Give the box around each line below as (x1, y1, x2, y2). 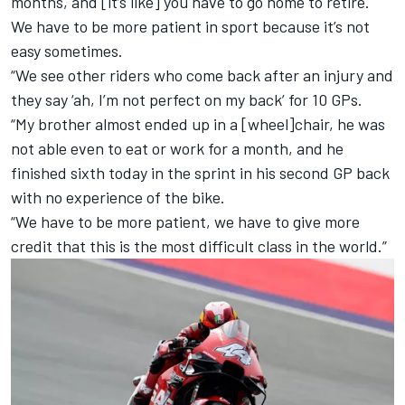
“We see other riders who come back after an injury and (11, 64, 393, 85)
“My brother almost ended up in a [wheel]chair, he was (11, 113, 385, 134)
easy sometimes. (11, 40, 123, 61)
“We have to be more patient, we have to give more (11, 211, 360, 231)
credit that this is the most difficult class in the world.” (11, 235, 387, 256)
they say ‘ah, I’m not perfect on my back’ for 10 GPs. (11, 89, 363, 109)
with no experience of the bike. (11, 186, 225, 207)
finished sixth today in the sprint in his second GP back (11, 162, 390, 183)
